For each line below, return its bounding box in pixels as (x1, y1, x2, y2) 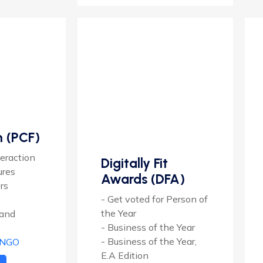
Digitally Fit (101, 154, 168, 171)
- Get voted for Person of (101, 193, 208, 205)
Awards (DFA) (101, 170, 185, 187)
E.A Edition (101, 249, 149, 261)
